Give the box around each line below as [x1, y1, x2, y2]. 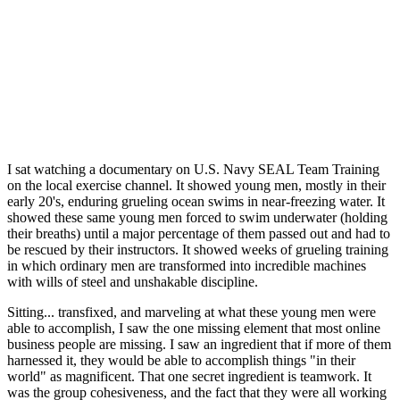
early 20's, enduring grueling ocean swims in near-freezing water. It [7, 193, 385, 209]
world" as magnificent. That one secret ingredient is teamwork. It [7, 368, 371, 384]
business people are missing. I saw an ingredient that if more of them [7, 336, 391, 352]
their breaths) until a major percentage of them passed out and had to [7, 225, 390, 241]
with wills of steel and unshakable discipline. [7, 273, 258, 289]
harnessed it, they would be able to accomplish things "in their [7, 352, 355, 368]
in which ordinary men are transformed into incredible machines [7, 257, 366, 273]
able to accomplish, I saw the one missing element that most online [7, 320, 380, 336]
